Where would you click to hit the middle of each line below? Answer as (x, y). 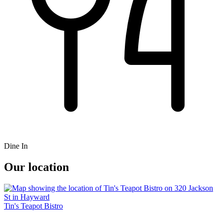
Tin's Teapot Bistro (33, 206)
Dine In (16, 146)
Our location (36, 167)
